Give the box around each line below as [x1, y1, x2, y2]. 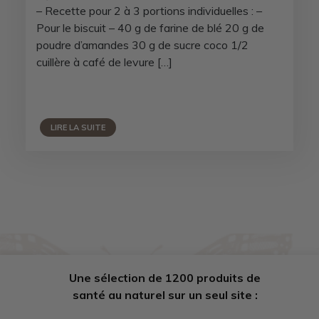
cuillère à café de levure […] [36, 54, 172, 69]
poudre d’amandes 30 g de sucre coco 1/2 [36, 37, 249, 52]
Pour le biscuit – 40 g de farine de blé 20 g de [36, 20, 264, 35]
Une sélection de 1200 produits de [69, 270, 261, 285]
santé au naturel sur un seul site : [72, 287, 258, 302]
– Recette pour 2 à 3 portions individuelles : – [36, 3, 262, 18]
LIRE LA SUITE [50, 122, 105, 132]
